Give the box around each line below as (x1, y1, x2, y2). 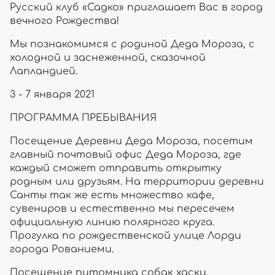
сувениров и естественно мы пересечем (10, 203, 234, 214)
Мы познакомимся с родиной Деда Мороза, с (10, 39, 255, 50)
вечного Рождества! (10, 15, 119, 26)
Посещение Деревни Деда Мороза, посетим (10, 136, 253, 147)
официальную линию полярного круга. (10, 217, 214, 228)
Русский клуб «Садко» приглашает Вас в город (10, 2, 263, 13)
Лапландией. (10, 66, 77, 77)
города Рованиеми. (10, 244, 114, 255)
